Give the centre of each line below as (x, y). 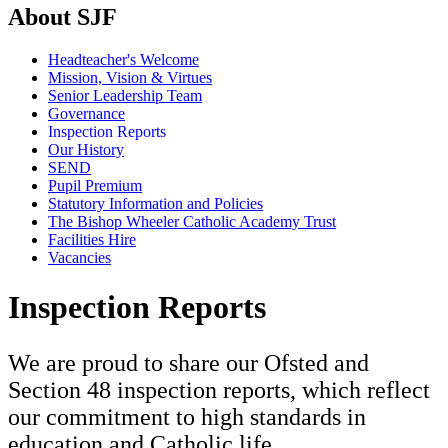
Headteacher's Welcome (123, 60)
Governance (86, 114)
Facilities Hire (92, 240)
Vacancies (79, 258)
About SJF (62, 17)
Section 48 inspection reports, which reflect (219, 389)
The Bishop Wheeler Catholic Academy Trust (192, 222)
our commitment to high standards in (187, 416)
